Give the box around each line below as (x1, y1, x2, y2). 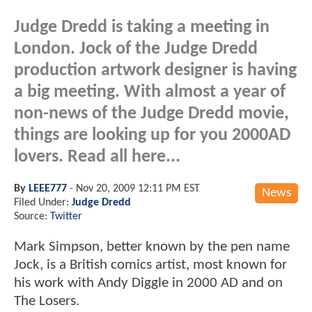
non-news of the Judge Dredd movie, (14, 104, 289, 123)
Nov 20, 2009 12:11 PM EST (76, 182, 200, 194)
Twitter (50, 210, 82, 222)
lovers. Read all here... (14, 148, 180, 166)
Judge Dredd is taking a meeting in (14, 18, 270, 36)
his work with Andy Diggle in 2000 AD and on (14, 275, 283, 290)
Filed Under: (14, 196, 72, 208)
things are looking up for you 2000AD (14, 126, 290, 144)
